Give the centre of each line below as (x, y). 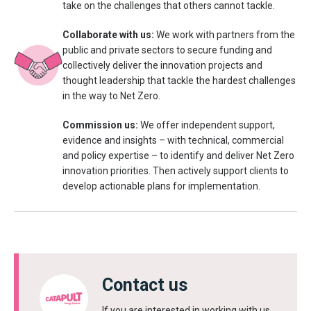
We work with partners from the (226, 35)
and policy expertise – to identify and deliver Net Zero (178, 155)
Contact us (145, 285)
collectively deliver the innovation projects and (162, 65)
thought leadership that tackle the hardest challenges (179, 81)
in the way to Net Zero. (111, 96)
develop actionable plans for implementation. (161, 186)
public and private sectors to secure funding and (167, 50)
